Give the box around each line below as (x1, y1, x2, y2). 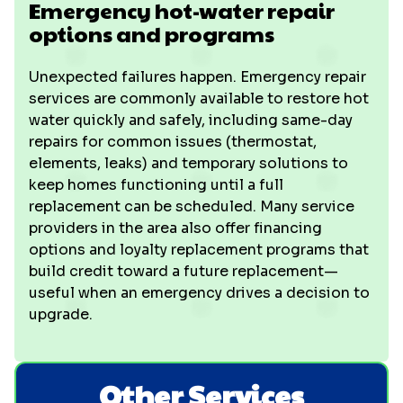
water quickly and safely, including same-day (29, 111, 353, 130)
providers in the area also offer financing (29, 219, 322, 237)
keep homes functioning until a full (29, 175, 283, 194)
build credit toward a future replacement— (29, 262, 338, 281)
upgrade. (29, 305, 93, 324)
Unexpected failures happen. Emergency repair (29, 67, 366, 86)
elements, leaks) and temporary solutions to (29, 154, 348, 173)
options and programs (29, 18, 274, 49)
